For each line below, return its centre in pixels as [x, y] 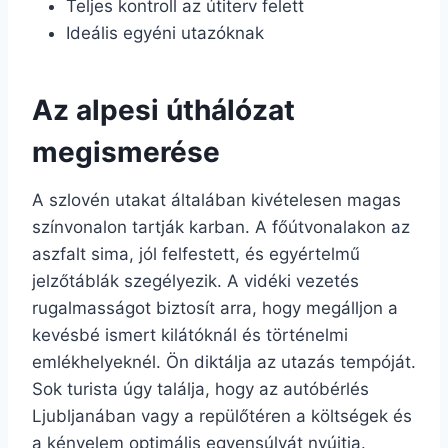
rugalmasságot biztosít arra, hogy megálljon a [215, 307]
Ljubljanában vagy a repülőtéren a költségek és [222, 415]
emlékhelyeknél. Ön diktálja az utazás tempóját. [224, 361]
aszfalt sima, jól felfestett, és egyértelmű [196, 253]
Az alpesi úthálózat [163, 109]
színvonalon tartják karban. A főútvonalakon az [221, 226]
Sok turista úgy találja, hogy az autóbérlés [200, 388]
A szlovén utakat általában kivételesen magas [216, 199]
